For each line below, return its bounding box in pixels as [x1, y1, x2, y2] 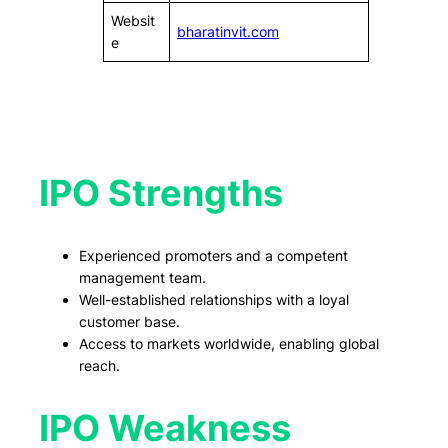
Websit [110, 11, 155, 29]
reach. [78, 356, 120, 374]
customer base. [78, 312, 180, 330]
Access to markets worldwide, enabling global [78, 334, 379, 352]
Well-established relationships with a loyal [78, 290, 349, 308]
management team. [78, 268, 206, 286]
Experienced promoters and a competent [78, 246, 348, 264]
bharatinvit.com [176, 22, 279, 40]
